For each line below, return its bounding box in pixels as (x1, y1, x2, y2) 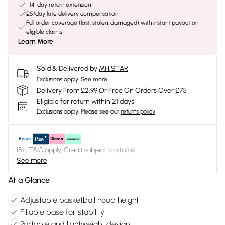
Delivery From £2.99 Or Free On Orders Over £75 (37, 86, 187, 95)
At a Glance (8, 175, 50, 185)
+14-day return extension (26, 1, 91, 8)
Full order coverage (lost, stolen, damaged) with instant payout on (26, 19, 198, 26)
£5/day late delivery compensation (26, 10, 118, 17)
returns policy (121, 108, 155, 115)
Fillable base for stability (20, 207, 104, 217)
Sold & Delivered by (37, 64, 97, 73)
